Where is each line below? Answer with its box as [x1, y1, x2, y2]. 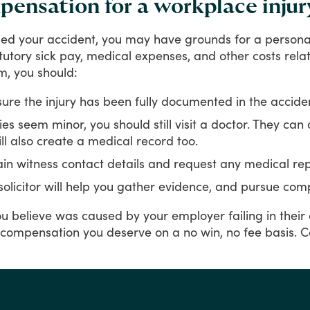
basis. [265, 224, 297, 239]
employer [172, 207, 225, 223]
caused [82, 207, 122, 223]
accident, [47, 30, 98, 46]
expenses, [135, 47, 190, 63]
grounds [185, 30, 231, 46]
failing [228, 207, 263, 223]
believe [12, 207, 52, 223]
